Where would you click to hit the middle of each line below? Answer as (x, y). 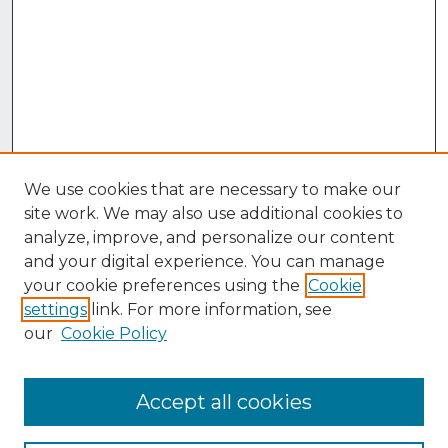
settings (55, 309)
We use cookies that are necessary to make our (212, 189)
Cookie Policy (114, 333)
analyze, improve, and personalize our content (209, 237)
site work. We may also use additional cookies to (213, 213)
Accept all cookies (224, 402)
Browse (65, 417)
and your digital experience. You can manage (204, 261)
